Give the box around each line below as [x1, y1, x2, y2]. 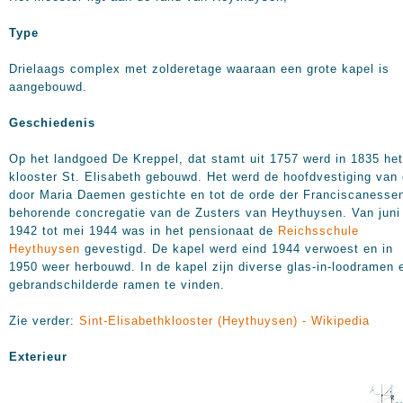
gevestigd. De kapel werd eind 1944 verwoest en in [80, 242, 393, 255]
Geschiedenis [9, 116, 95, 130]
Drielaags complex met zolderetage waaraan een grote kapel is [9, 62, 390, 76]
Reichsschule [278, 224, 359, 237]
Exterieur [9, 350, 67, 363]
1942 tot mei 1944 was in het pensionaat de [9, 224, 278, 237]
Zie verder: [9, 314, 79, 327]
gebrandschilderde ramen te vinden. [9, 278, 225, 291]
